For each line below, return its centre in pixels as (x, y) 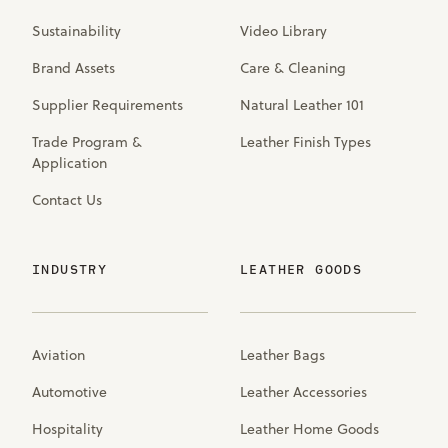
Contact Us (67, 200)
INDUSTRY (70, 269)
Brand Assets (73, 68)
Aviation (58, 355)
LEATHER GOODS (301, 269)
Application (69, 163)
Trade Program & (87, 142)
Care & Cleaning (293, 68)
